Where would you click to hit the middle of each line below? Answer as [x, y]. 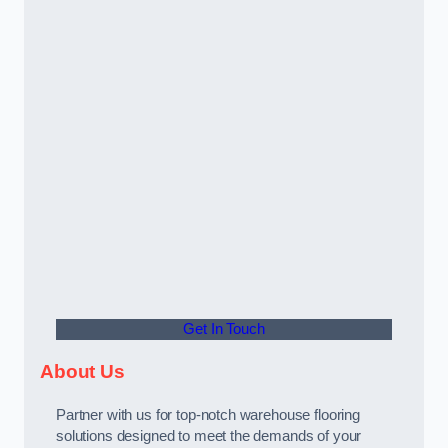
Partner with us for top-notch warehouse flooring [208, 415]
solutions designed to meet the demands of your [209, 436]
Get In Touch [224, 328]
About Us [82, 372]
